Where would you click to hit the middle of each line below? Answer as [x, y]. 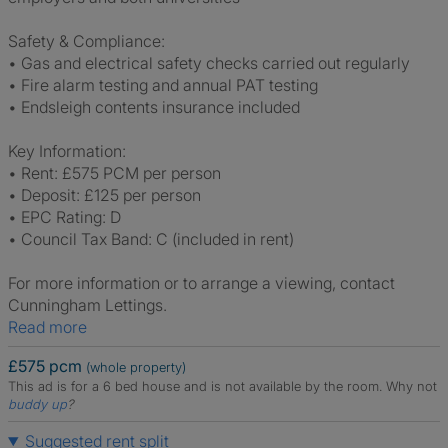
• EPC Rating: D [64, 217]
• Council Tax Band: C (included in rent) [151, 239]
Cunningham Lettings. [87, 305]
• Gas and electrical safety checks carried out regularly [209, 63]
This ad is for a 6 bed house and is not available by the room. [197, 386]
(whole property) [136, 367]
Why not [411, 386]
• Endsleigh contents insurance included [154, 107]
